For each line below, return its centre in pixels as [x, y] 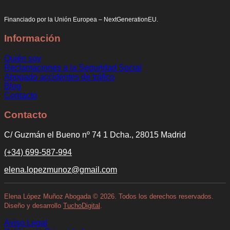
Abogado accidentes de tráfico [59, 76]
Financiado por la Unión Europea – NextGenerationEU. [81, 20]
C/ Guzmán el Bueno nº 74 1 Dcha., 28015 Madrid [95, 135]
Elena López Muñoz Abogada [49, 197]
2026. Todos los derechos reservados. [156, 197]
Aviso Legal [26, 223]
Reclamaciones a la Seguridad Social [73, 67]
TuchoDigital [82, 206]
